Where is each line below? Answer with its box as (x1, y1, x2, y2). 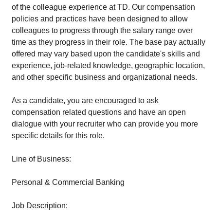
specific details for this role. (12, 131, 105, 140)
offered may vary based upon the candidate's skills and (12, 50, 200, 58)
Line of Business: (12, 155, 71, 163)
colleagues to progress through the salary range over (12, 26, 193, 35)
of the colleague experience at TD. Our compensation (12, 3, 195, 11)
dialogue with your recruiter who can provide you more (12, 120, 198, 128)
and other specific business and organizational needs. (12, 73, 197, 81)
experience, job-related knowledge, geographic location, (12, 61, 205, 70)
